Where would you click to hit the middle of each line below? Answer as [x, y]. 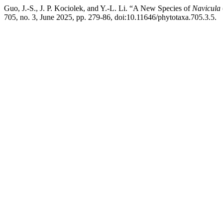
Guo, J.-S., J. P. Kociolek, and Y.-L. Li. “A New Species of [98, 8]
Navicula [206, 8]
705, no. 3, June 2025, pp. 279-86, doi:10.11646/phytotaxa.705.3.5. [110, 17]
